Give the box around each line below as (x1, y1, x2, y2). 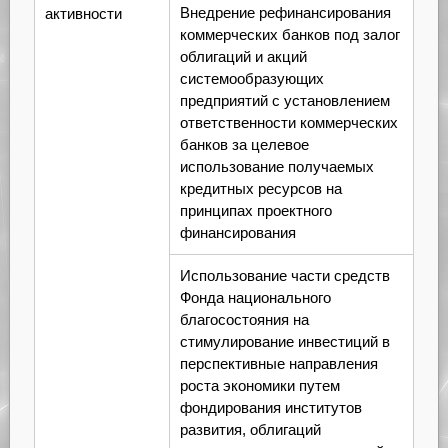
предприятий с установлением (179, 92, 390, 110)
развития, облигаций (179, 421, 321, 439)
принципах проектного (179, 202, 332, 220)
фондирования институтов (179, 399, 362, 417)
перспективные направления (179, 355, 378, 373)
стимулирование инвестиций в (179, 333, 390, 351)
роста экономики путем (179, 377, 340, 395)
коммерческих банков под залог (179, 26, 400, 44)
